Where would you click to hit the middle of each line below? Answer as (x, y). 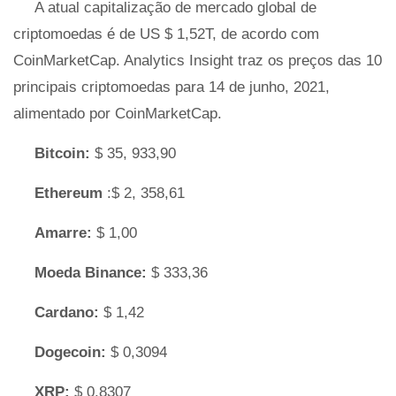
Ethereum (71, 193)
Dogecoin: (70, 352)
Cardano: (67, 312)
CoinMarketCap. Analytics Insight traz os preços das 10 (198, 61)
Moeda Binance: (91, 273)
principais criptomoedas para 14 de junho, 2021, (171, 87)
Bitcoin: (62, 153)
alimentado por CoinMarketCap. (118, 114)
